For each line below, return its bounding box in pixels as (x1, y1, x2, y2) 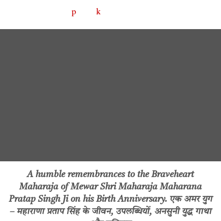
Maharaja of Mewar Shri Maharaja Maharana (19, 183, 202, 192)
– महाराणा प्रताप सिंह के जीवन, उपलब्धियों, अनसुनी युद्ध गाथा (9, 207, 212, 217)
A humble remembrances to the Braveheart (27, 170, 194, 180)
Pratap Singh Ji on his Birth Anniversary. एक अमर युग (8, 195, 213, 204)
